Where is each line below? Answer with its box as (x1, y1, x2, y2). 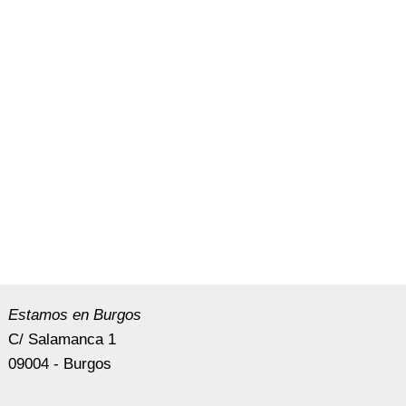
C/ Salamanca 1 (8, 331, 117, 348)
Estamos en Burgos (8, 306, 142, 324)
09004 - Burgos (8, 355, 112, 372)
